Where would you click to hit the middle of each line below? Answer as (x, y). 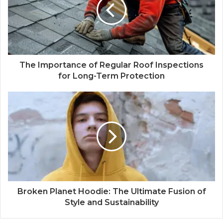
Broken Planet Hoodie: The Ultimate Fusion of (111, 192)
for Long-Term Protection (111, 76)
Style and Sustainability (111, 203)
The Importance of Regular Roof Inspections (111, 65)
